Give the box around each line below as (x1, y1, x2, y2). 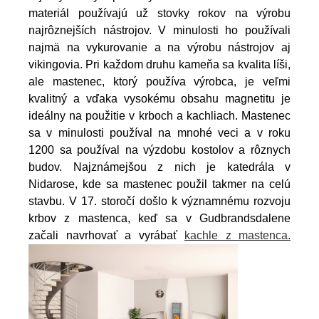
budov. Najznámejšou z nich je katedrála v (28, 161, 291, 174)
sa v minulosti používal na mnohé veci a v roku (28, 127, 291, 140)
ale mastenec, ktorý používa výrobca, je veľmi (28, 75, 291, 88)
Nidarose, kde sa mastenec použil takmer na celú (28, 178, 291, 191)
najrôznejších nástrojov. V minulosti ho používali (28, 24, 291, 37)
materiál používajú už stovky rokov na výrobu (28, 7, 291, 20)
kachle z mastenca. (184, 229, 291, 242)
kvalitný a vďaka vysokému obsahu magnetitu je (28, 93, 291, 105)
